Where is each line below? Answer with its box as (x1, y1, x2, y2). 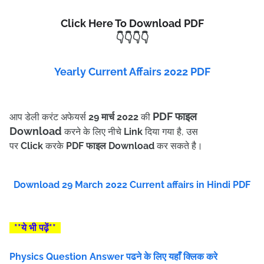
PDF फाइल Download (66, 140, 154, 151)
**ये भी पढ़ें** (9, 222, 61, 233)
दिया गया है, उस (143, 126, 198, 137)
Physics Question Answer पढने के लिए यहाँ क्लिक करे (9, 251, 217, 262)
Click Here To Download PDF (60, 17, 204, 29)
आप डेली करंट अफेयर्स (9, 111, 88, 123)
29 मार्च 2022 (88, 111, 138, 123)
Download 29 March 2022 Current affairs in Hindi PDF (14, 179, 250, 190)
